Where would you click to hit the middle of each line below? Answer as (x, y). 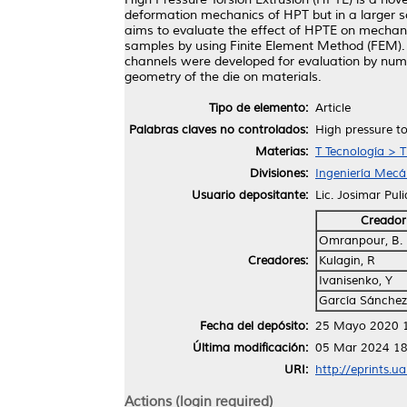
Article (333, 108)
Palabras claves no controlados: (218, 129)
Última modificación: (250, 347)
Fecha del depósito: (254, 326)
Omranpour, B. (361, 240)
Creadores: (278, 260)
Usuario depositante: (250, 195)
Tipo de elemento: (258, 108)
